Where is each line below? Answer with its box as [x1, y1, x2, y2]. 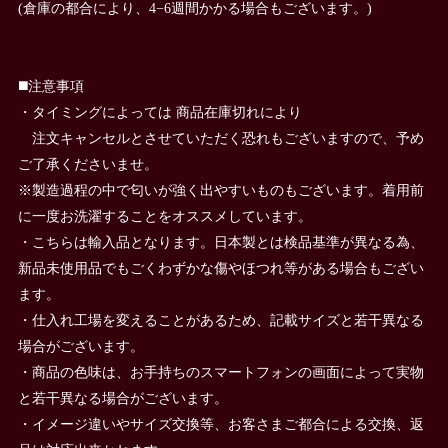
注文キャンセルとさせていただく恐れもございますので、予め [17, 129, 424, 146]
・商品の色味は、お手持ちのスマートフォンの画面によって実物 [17, 363, 424, 380]
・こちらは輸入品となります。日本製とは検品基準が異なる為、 [17, 233, 424, 250]
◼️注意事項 [17, 77, 84, 94]
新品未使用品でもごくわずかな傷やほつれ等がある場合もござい [17, 259, 424, 276]
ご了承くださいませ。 [17, 155, 158, 172]
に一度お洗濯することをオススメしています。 [17, 207, 312, 224]
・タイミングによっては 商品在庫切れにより [17, 103, 302, 120]
